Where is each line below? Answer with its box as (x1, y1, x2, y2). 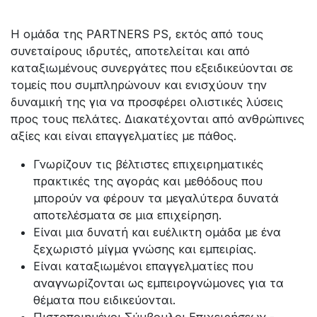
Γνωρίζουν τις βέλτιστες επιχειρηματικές (33, 156, 263, 171)
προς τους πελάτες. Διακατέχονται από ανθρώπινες (11, 111, 304, 126)
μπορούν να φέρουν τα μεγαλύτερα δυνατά (33, 190, 279, 205)
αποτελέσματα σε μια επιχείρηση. (33, 207, 225, 222)
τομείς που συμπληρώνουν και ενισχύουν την (11, 77, 267, 92)
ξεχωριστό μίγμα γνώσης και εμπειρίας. (33, 241, 260, 256)
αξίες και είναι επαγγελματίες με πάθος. (11, 128, 236, 143)
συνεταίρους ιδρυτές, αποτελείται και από (11, 43, 250, 58)
